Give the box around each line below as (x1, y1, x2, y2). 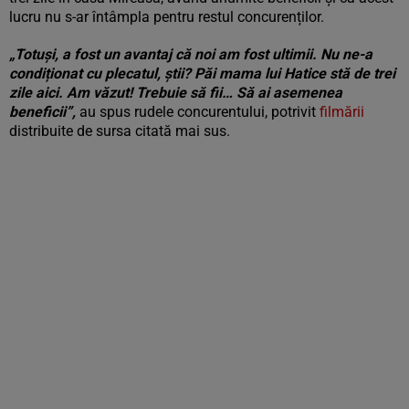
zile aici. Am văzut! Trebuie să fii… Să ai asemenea (9, 84, 342, 101)
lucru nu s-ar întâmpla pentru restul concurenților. (9, 8, 324, 26)
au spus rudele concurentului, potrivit (79, 103, 320, 121)
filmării (320, 103, 364, 121)
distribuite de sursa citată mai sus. (9, 122, 230, 140)
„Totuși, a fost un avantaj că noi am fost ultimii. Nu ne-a (9, 46, 372, 63)
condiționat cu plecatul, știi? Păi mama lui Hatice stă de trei (9, 65, 395, 82)
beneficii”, (9, 103, 79, 121)
